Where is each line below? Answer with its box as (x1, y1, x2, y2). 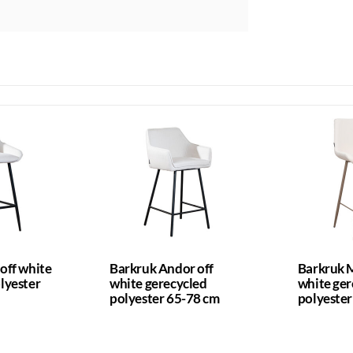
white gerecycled (110, 275, 207, 292)
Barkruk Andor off (110, 260, 214, 277)
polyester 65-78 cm (110, 290, 220, 307)
